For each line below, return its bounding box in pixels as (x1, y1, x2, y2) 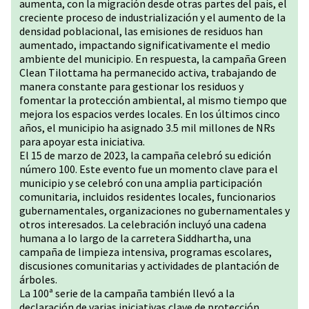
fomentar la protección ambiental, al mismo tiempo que (19, 93, 287, 107)
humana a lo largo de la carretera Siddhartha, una (19, 231, 251, 245)
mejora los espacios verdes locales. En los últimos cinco (19, 107, 280, 121)
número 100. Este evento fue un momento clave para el (19, 162, 278, 176)
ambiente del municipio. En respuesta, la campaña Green (19, 52, 286, 66)
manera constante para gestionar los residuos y (19, 79, 243, 93)
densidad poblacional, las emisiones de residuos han (19, 24, 263, 38)
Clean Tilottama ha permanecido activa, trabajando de (19, 66, 277, 79)
